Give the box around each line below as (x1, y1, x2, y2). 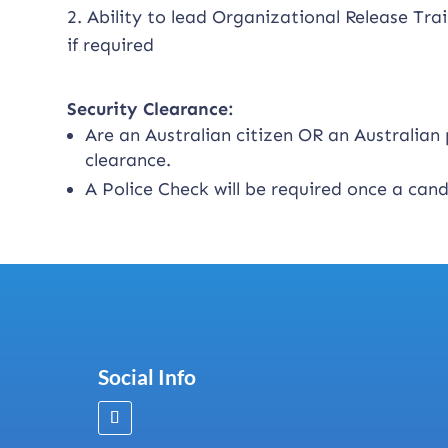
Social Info (97, 363, 196, 389)
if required (67, 33, 155, 56)
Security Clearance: (67, 97, 234, 120)
